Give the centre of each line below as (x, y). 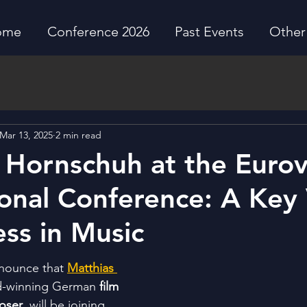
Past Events (209, 32)
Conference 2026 (98, 32)
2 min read (78, 135)
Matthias (92, 268)
